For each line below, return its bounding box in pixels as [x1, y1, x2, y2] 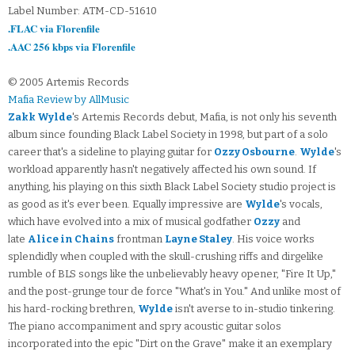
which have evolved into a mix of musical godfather [8, 216, 254, 228]
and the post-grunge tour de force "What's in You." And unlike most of [8, 285, 341, 298]
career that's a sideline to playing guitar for [8, 146, 214, 158]
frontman [114, 233, 165, 246]
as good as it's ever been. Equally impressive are [8, 198, 245, 211]
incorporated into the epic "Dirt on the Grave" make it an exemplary [8, 338, 332, 350]
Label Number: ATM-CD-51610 [8, 5, 157, 17]
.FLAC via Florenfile [8, 21, 100, 36]
